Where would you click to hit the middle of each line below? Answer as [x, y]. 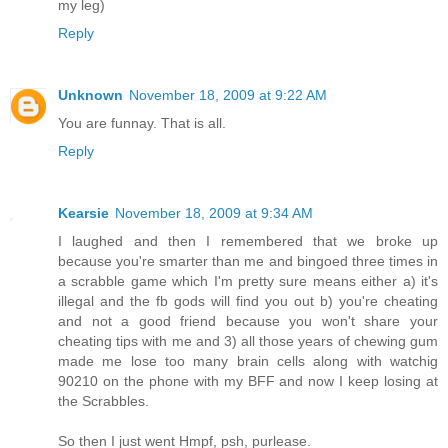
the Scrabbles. [103, 400]
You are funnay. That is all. [142, 122]
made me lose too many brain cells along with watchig [248, 360]
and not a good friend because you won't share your [248, 320]
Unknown [90, 94]
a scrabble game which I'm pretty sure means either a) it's [248, 280]
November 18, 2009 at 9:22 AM [228, 94]
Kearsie [83, 212]
